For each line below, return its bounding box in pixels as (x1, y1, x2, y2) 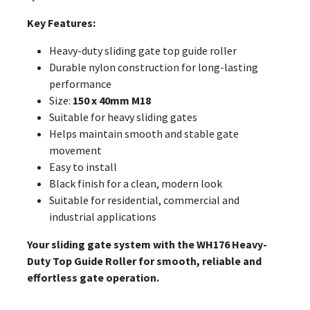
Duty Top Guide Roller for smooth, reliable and (27, 254, 262, 268)
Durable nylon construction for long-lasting (49, 60, 258, 75)
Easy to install (49, 160, 117, 174)
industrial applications (49, 210, 156, 224)
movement (49, 143, 102, 158)
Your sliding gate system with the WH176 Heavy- (27, 237, 267, 252)
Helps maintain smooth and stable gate (49, 127, 239, 141)
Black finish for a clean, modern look (49, 176, 222, 191)
